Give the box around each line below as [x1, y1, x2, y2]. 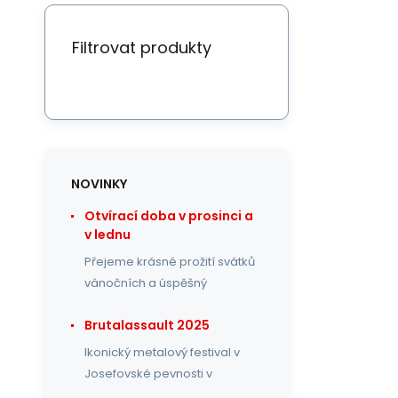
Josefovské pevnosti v [84, 365, 212, 382]
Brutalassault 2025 [84, 316, 210, 334]
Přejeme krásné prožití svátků [84, 253, 255, 270]
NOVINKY [71, 175, 127, 193]
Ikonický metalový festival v [84, 344, 240, 361]
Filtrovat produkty [72, 36, 211, 59]
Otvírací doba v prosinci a [84, 207, 253, 225]
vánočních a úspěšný [84, 275, 207, 291]
